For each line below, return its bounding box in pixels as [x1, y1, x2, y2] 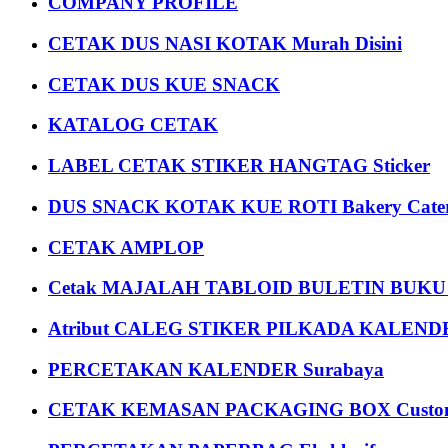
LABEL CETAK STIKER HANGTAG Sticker [48, 155, 430, 177]
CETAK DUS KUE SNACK [48, 73, 280, 95]
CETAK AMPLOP [48, 236, 204, 258]
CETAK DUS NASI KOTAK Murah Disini [48, 33, 402, 54]
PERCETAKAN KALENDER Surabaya [48, 358, 384, 380]
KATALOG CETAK [48, 114, 218, 136]
